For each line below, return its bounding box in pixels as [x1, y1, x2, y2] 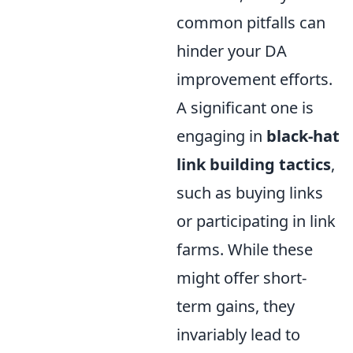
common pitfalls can [176, 11, 325, 33]
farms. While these [176, 238, 313, 260]
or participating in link [176, 210, 336, 232]
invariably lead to [176, 323, 300, 345]
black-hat [266, 124, 340, 147]
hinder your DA [176, 39, 287, 61]
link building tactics [176, 153, 331, 175]
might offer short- [176, 266, 307, 288]
